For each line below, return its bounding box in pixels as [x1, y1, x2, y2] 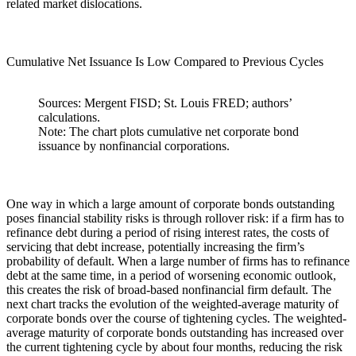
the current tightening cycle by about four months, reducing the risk [6, 339, 342, 354]
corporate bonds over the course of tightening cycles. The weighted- [6, 311, 346, 325]
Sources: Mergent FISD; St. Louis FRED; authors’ [38, 95, 292, 110]
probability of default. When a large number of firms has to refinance [6, 253, 350, 268]
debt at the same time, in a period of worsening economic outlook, [6, 268, 336, 282]
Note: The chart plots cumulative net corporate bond [38, 124, 299, 138]
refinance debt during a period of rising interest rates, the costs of [6, 225, 329, 239]
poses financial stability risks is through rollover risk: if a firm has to [6, 211, 344, 225]
